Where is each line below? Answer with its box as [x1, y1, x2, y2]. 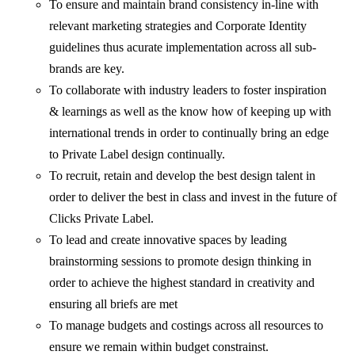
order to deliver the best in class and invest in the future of [49, 190, 338, 204]
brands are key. [49, 62, 125, 76]
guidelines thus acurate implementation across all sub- [49, 40, 317, 55]
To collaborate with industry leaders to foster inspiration [49, 83, 327, 97]
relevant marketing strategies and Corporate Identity [49, 19, 307, 33]
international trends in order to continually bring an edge [49, 126, 330, 140]
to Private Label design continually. [49, 147, 226, 162]
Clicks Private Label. [49, 212, 155, 226]
